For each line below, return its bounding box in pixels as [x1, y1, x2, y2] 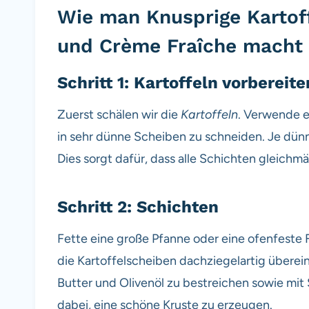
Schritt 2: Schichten [57, 197, 219, 217]
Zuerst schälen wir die [57, 106, 181, 122]
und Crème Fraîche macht [57, 34, 303, 57]
